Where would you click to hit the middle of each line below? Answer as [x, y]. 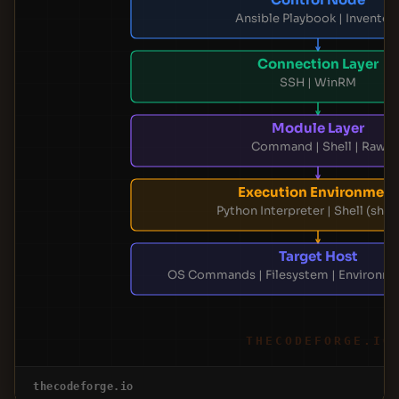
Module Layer [318, 128]
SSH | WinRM [318, 82]
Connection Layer [318, 64]
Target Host [318, 256]
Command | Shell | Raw [318, 147]
